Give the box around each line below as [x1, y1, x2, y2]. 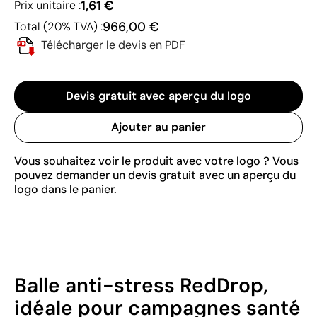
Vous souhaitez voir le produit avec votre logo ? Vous [14, 153, 299, 168]
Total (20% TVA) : [14, 18, 103, 34]
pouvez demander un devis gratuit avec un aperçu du [14, 167, 296, 183]
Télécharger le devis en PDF [41, 37, 185, 52]
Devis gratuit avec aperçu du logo [66, 88, 251, 103]
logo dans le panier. [14, 181, 117, 197]
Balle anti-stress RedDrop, [14, 272, 268, 299]
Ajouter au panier [111, 119, 206, 134]
